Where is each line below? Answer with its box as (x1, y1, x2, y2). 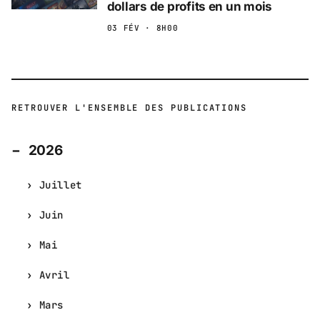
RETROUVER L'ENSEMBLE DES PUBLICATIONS (11, 101, 248, 114)
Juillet (39, 178, 82, 191)
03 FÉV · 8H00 (106, 22, 179, 33)
